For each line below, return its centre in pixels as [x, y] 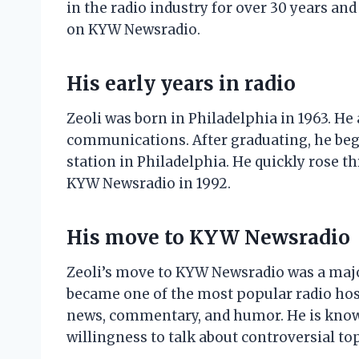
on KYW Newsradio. [133, 30]
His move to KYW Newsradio [208, 238]
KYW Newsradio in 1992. [149, 184]
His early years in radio [181, 84]
